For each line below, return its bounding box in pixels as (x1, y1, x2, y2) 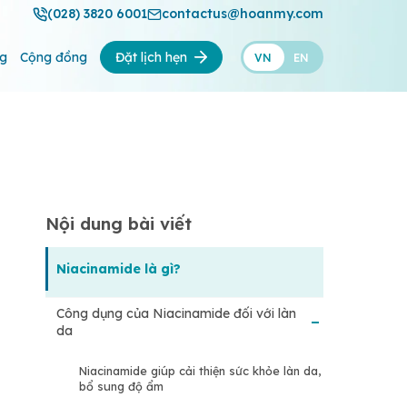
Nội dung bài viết (45, 213, 192, 234)
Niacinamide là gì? (56, 260, 181, 277)
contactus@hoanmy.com (162, 5, 323, 22)
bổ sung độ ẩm (79, 379, 164, 394)
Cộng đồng (20, 49, 87, 65)
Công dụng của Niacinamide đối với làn (56, 305, 296, 323)
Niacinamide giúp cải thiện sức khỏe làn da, (79, 363, 321, 379)
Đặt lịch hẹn (115, 49, 187, 65)
